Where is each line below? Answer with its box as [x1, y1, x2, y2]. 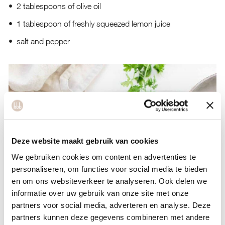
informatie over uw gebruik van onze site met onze [12, 188, 189, 197]
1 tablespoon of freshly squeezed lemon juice [16, 19, 170, 28]
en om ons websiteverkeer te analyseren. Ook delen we [12, 176, 207, 185]
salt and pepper [16, 37, 70, 46]
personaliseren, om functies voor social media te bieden [12, 164, 207, 173]
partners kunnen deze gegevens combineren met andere [12, 212, 210, 221]
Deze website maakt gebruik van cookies [12, 136, 159, 145]
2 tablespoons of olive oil [16, 2, 101, 11]
